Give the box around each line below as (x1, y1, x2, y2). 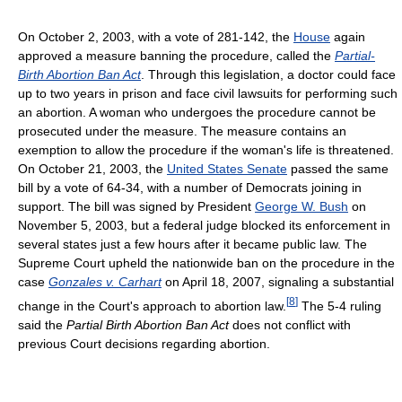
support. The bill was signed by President (18, 199, 255, 214)
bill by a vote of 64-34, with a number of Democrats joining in (18, 180, 362, 196)
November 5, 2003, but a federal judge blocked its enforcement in (18, 218, 390, 233)
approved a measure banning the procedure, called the (18, 48, 335, 64)
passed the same (287, 162, 389, 177)
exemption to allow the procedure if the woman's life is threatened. (18, 143, 394, 158)
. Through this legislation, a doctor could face (141, 67, 396, 83)
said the (18, 317, 66, 332)
